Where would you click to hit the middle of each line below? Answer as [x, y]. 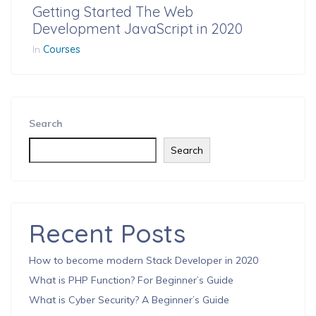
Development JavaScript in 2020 [138, 28]
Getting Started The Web [113, 11]
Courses [62, 49]
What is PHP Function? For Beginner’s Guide [131, 280]
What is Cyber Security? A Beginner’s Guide [129, 300]
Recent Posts [107, 233]
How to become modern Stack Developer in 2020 [144, 261]
